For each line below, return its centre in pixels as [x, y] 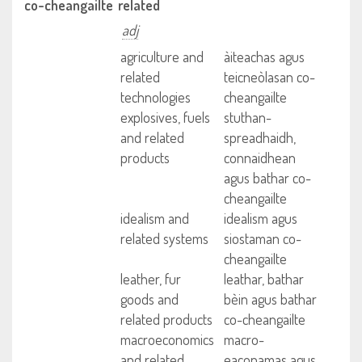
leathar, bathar [263, 279]
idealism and [155, 218]
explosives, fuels [166, 117]
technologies [156, 97]
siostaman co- [262, 238]
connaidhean [259, 158]
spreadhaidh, [259, 137]
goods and [150, 299]
